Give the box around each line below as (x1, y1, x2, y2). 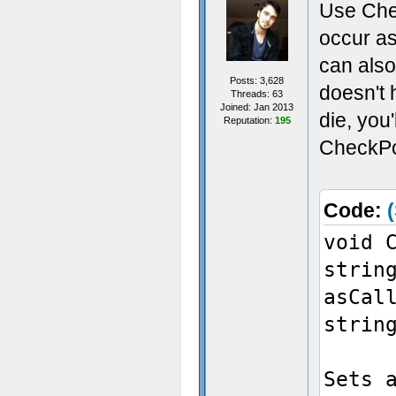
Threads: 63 (231, 88, 283, 99)
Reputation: (223, 115, 275, 126)
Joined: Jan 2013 (220, 102, 293, 112)
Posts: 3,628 (230, 75, 284, 86)
